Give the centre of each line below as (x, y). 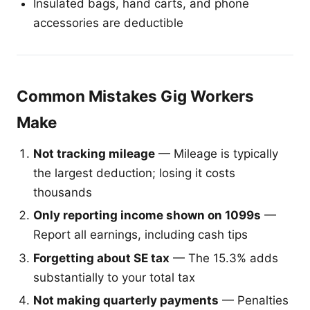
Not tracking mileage (94, 153)
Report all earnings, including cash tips (140, 235)
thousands (63, 192)
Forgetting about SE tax (101, 258)
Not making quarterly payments (126, 301)
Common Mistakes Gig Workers (135, 95)
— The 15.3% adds (224, 258)
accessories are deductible (108, 22)
